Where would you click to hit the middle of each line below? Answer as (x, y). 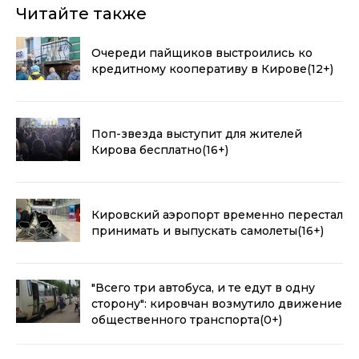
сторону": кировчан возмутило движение (217, 303)
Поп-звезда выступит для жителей (197, 133)
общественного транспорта (175, 319)
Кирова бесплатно (147, 149)
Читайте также (81, 13)
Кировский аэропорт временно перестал (217, 214)
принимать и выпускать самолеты (194, 230)
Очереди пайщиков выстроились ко (202, 52)
